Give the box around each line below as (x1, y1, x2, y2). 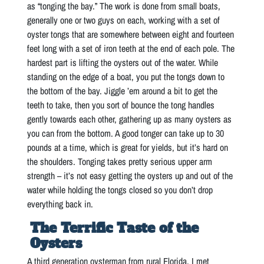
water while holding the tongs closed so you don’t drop (27, 183, 213, 196)
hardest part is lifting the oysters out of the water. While (27, 55, 219, 69)
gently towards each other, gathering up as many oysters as (27, 112, 232, 126)
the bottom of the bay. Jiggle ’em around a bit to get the (27, 84, 218, 97)
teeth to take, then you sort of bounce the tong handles (27, 98, 215, 111)
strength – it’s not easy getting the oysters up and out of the (27, 169, 233, 182)
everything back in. (27, 197, 94, 210)
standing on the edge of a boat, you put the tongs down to (27, 70, 225, 83)
